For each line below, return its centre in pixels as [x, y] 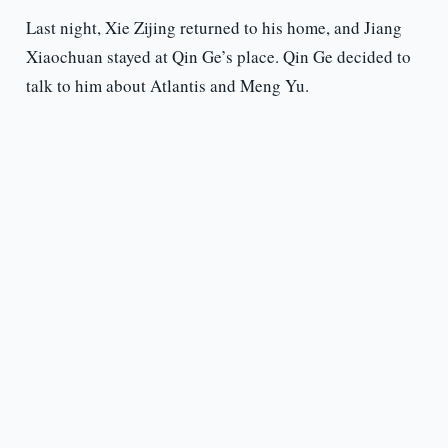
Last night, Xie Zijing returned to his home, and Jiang [213, 28]
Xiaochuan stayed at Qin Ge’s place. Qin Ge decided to [218, 57]
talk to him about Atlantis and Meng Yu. [167, 86]
